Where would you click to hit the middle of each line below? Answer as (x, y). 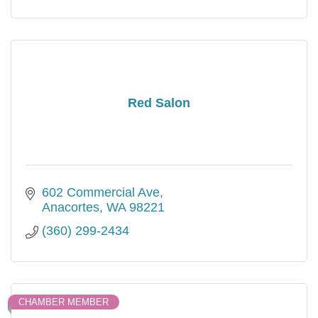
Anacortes (70, 208)
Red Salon (159, 103)
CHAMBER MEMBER (64, 302)
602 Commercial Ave (100, 193)
